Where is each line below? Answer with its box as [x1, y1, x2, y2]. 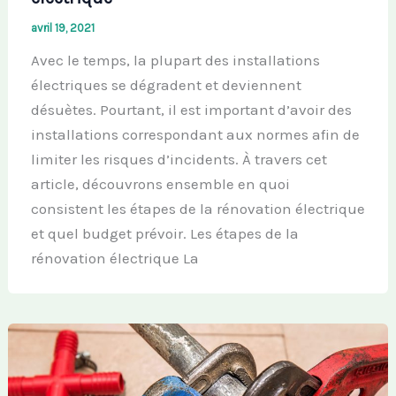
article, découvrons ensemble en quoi [30, 175, 290, 194]
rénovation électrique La [30, 249, 199, 268]
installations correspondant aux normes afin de [30, 126, 360, 144]
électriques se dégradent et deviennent [30, 76, 301, 95]
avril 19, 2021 [30, 21, 95, 35]
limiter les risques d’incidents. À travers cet [30, 150, 327, 169]
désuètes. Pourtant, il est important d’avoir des [30, 101, 352, 119]
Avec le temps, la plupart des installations [30, 51, 320, 70]
